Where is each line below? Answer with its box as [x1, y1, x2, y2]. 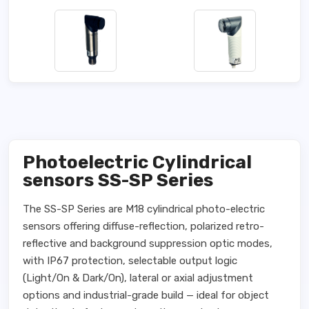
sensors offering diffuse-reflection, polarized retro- [23, 220, 264, 232]
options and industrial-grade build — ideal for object [23, 289, 269, 301]
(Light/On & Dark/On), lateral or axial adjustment [23, 272, 253, 284]
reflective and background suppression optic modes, [23, 237, 272, 250]
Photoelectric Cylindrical [23, 152, 252, 173]
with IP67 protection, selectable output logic [23, 255, 237, 267]
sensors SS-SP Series [23, 170, 213, 191]
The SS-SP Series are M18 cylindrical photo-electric [23, 203, 265, 215]
